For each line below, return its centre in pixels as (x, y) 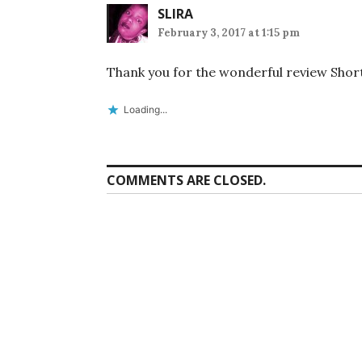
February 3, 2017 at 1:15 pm (229, 32)
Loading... (145, 109)
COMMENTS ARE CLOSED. (186, 180)
